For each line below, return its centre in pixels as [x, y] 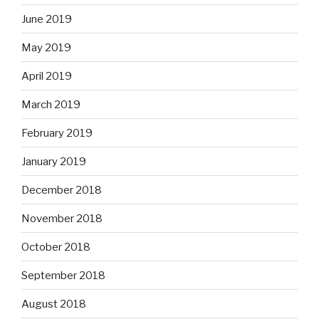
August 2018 [54, 304]
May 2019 [46, 47]
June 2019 [47, 19]
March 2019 [51, 104]
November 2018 [62, 218]
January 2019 [54, 161]
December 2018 [62, 190]
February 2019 [57, 133]
